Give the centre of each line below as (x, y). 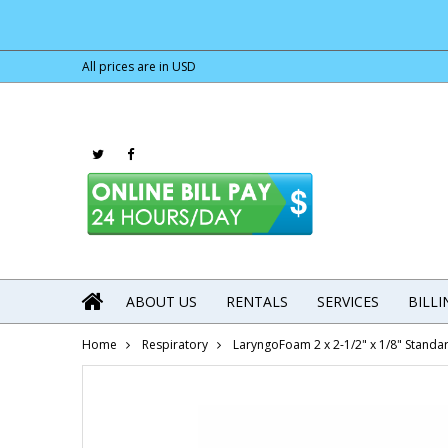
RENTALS (257, 302)
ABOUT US (161, 302)
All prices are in (127, 66)
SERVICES (348, 302)
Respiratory (175, 345)
